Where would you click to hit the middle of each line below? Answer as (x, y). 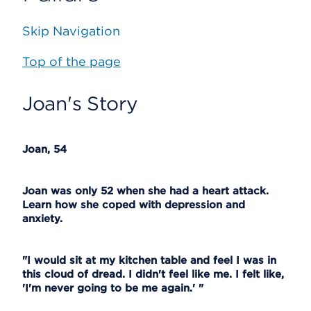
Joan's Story (80, 103)
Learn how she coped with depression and (134, 205)
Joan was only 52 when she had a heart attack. (145, 191)
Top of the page (72, 61)
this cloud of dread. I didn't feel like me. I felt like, (153, 274)
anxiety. (42, 219)
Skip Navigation (71, 31)
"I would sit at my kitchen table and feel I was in (149, 260)
